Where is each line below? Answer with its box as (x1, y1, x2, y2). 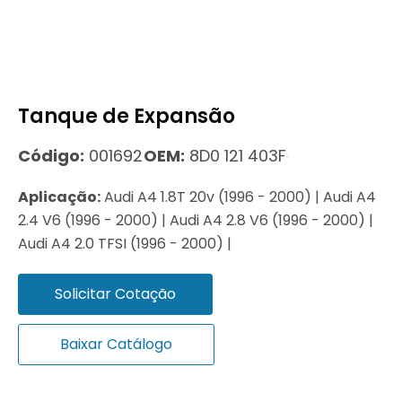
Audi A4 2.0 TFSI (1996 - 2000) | (18, 233, 232, 255)
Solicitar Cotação (55, 284, 176, 305)
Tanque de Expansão (18, 102, 235, 131)
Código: (18, 144, 84, 168)
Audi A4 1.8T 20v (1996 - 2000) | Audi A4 (100, 187, 376, 208)
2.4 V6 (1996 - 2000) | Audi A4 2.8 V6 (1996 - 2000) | (18, 210, 373, 232)
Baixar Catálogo (60, 334, 172, 355)
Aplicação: (18, 187, 100, 208)
